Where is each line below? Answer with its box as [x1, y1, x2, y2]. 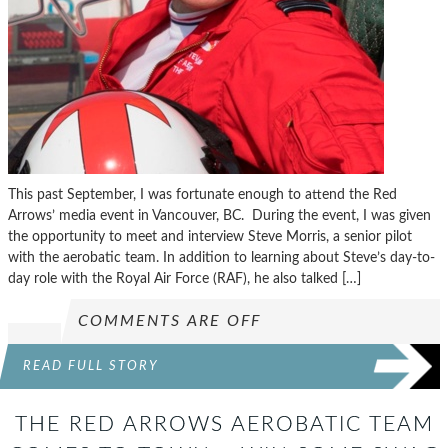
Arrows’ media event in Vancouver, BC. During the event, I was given [8, 208, 431, 224]
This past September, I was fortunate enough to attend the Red [8, 187, 397, 203]
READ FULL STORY [23, 360, 159, 373]
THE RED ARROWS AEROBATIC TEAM [14, 414, 434, 436]
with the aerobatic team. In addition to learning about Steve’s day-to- [8, 250, 435, 266]
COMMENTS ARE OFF [78, 313, 261, 330]
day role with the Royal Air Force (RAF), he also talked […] [8, 271, 361, 287]
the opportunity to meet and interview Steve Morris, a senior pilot [8, 229, 412, 245]
